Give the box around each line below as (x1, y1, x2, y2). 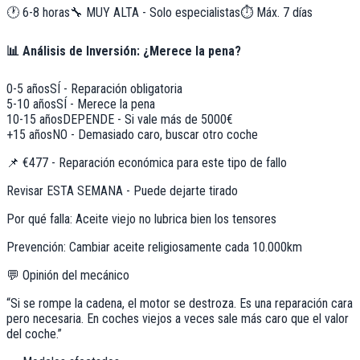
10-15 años (6, 111, 63, 127)
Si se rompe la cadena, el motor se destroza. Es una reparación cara (10, 295, 353, 311)
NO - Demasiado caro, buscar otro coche (52, 126, 258, 142)
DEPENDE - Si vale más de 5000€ (63, 111, 233, 127)
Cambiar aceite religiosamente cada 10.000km (69, 239, 302, 255)
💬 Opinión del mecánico (6, 267, 129, 283)
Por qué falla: (6, 211, 72, 227)
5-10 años (6, 96, 56, 112)
